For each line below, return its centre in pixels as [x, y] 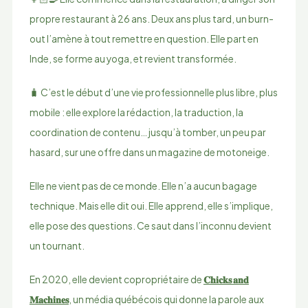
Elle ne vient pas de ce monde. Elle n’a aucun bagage [143, 186]
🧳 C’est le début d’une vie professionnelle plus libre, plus [153, 92]
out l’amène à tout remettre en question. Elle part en [144, 38]
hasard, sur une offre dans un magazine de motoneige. [149, 152]
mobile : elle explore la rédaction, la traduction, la [136, 112]
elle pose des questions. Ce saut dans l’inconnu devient [150, 225]
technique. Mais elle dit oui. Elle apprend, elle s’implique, [151, 206]
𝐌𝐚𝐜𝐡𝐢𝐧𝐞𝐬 [49, 299]
